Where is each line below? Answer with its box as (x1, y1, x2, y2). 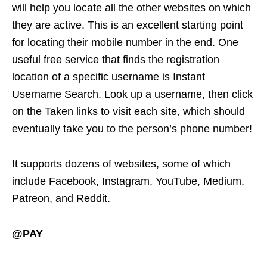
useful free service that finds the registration (12, 54, 219, 66)
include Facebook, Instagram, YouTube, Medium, (12, 175, 244, 188)
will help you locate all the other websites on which (12, 2, 251, 14)
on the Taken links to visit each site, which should (12, 105, 245, 118)
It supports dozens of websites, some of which (12, 158, 231, 170)
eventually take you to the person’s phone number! (12, 123, 252, 135)
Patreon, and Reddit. (12, 193, 110, 205)
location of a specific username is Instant (12, 71, 205, 83)
